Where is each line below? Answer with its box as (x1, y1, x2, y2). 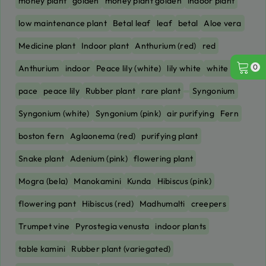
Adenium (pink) (70, 153, 128, 164)
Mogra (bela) (18, 176, 68, 186)
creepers (191, 198, 226, 209)
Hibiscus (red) (81, 198, 134, 209)
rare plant (141, 85, 181, 96)
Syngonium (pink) (95, 108, 161, 119)
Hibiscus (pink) (157, 176, 211, 186)
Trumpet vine (18, 221, 70, 232)
